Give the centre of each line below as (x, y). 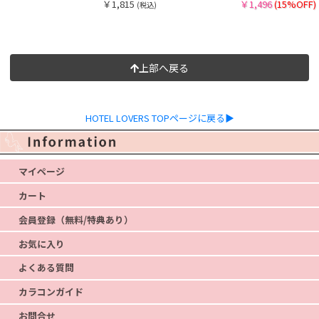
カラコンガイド (51, 292)
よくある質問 (46, 268)
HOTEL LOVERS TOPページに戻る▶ (159, 118)
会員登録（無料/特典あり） (75, 219)
